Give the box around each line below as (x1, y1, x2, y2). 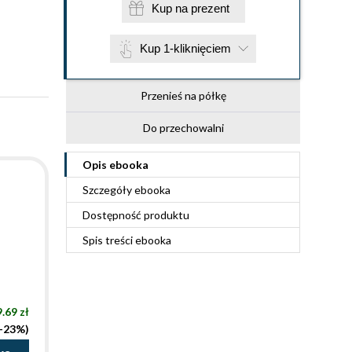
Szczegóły (82, 183, 134, 196)
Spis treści (82, 233, 135, 247)
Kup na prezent (190, 2, 229, 15)
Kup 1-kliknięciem (140, 42, 231, 55)
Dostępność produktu (82, 208, 189, 222)
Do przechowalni (142, 121, 224, 134)
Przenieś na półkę (140, 89, 226, 102)
